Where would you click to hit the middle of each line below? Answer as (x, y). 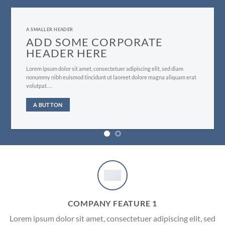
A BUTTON (48, 104)
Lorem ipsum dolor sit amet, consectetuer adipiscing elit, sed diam (105, 68)
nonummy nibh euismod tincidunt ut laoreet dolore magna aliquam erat (111, 77)
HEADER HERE (67, 53)
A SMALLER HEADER (50, 30)
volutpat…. (39, 85)
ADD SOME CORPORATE (95, 42)
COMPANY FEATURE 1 (113, 203)
